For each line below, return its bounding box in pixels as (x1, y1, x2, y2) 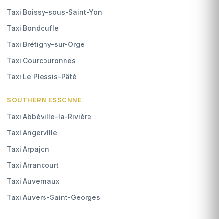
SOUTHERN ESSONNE (7, 95, 82, 104)
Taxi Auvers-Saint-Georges (7, 193, 100, 201)
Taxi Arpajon (7, 144, 49, 153)
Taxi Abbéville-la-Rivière (7, 112, 91, 121)
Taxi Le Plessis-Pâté (7, 72, 77, 81)
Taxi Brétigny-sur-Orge (7, 40, 85, 48)
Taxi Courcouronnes (7, 56, 76, 65)
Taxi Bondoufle (7, 23, 59, 32)
